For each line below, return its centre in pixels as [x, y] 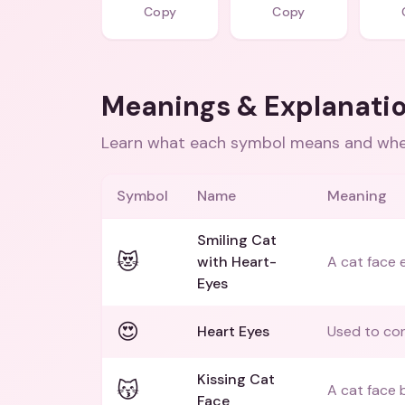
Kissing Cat [236, 379]
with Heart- [237, 262]
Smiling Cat [237, 240]
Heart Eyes [233, 331]
